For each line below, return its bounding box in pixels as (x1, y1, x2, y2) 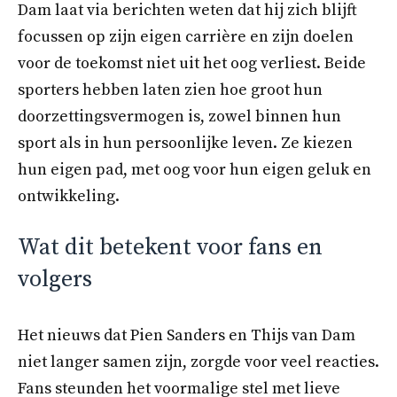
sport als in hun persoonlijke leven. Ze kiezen (18, 132, 353, 153)
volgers (18, 265, 92, 295)
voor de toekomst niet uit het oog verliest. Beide (18, 52, 366, 74)
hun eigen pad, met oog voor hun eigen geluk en (18, 159, 371, 180)
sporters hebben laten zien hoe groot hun (18, 79, 323, 100)
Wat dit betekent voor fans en (18, 233, 323, 263)
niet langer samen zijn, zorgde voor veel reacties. (18, 352, 379, 373)
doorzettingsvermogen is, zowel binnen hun (18, 105, 341, 127)
